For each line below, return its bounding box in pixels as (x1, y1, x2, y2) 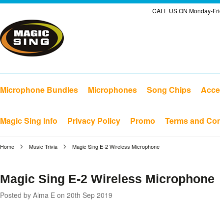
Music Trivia (29, 142, 57, 150)
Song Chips (147, 84, 191, 95)
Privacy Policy (67, 115, 120, 126)
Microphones (88, 84, 137, 95)
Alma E (33, 190, 55, 200)
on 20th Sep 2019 (57, 190, 112, 200)
